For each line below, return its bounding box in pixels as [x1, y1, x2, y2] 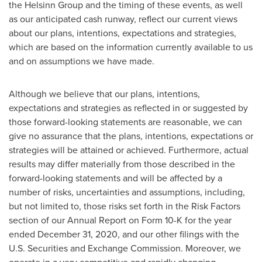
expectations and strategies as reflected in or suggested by [9, 101, 248, 115]
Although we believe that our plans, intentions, [9, 87, 200, 101]
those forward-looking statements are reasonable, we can [9, 115, 242, 129]
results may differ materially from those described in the [9, 157, 235, 171]
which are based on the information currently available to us [9, 40, 253, 54]
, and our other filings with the [118, 227, 239, 241]
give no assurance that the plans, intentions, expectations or [9, 129, 253, 143]
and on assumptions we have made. [9, 54, 154, 68]
